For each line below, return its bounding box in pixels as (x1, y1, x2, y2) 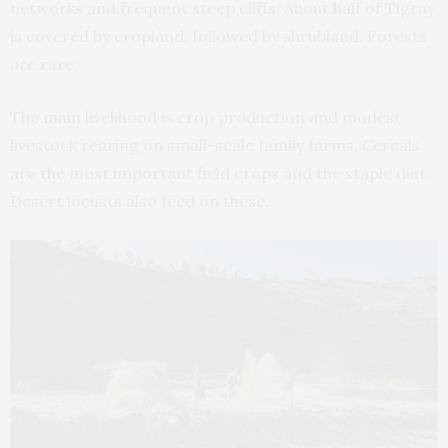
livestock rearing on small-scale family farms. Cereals (10, 134, 420, 155)
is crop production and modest (157, 106, 401, 127)
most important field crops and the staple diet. (65, 162, 430, 183)
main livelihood (43, 106, 157, 127)
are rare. (10, 53, 78, 74)
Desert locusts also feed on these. (10, 190, 269, 211)
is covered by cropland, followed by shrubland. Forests (10, 25, 427, 46)
